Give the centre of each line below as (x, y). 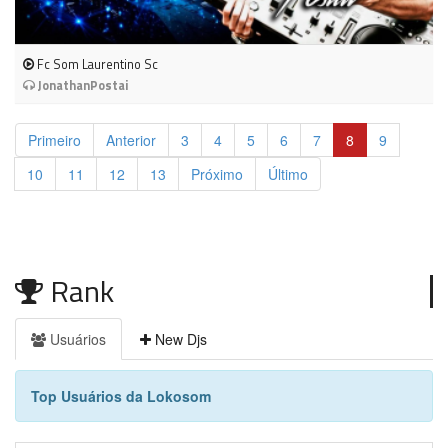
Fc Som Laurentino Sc (96, 64)
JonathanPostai (82, 85)
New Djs (179, 338)
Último (288, 173)
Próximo (217, 173)
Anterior (131, 139)
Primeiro (54, 139)
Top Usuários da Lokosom (121, 395)
